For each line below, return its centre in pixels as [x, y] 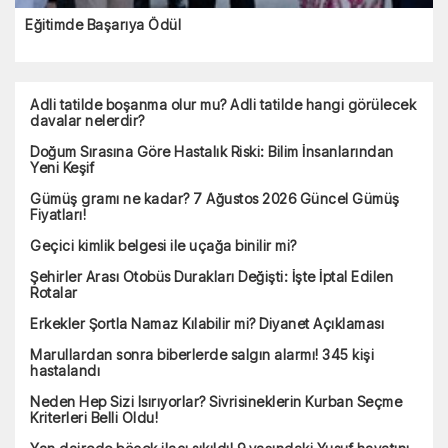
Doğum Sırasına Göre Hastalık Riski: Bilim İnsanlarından [212, 152]
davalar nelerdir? [87, 121]
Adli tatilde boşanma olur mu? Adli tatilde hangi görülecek [223, 105]
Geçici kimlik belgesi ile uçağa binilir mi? [163, 246]
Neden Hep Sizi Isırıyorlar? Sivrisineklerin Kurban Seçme [216, 402]
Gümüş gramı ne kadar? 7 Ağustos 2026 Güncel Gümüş [215, 199]
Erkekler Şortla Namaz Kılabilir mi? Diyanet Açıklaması [207, 324]
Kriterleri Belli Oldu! [94, 418]
